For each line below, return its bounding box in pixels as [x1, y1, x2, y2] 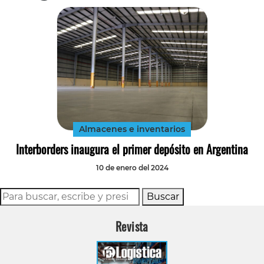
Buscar [147, 190, 179, 202]
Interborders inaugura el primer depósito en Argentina [16, 140, 248, 158]
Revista [115, 217, 148, 235]
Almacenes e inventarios [79, 123, 185, 134]
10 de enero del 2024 [95, 163, 169, 172]
